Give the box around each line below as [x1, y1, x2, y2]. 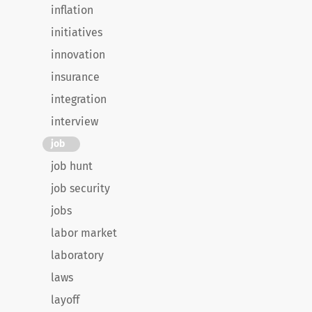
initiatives [51, 26, 102, 39]
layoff [51, 293, 79, 306]
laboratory [51, 249, 104, 262]
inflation [51, 3, 93, 17]
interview [51, 115, 98, 128]
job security [51, 182, 110, 195]
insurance [51, 70, 100, 84]
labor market [51, 226, 117, 240]
